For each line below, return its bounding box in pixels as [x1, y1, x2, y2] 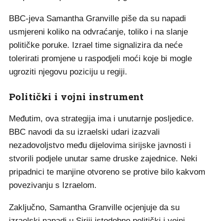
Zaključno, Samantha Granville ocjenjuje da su [9, 203, 180, 212]
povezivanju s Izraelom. [9, 181, 97, 190]
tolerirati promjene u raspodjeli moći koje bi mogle [9, 54, 192, 63]
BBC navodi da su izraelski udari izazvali [9, 127, 160, 137]
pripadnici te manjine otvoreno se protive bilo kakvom [9, 167, 205, 177]
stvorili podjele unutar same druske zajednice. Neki [9, 154, 197, 163]
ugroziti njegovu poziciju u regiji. [9, 67, 127, 76]
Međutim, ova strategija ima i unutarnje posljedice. [9, 114, 194, 123]
